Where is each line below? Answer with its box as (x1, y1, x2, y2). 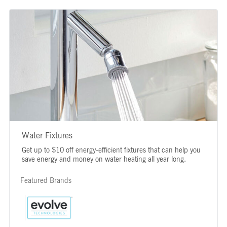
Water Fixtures (21, 130, 72, 140)
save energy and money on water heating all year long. (21, 154, 186, 164)
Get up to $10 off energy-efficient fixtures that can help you (21, 144, 201, 155)
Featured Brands (20, 175, 71, 185)
